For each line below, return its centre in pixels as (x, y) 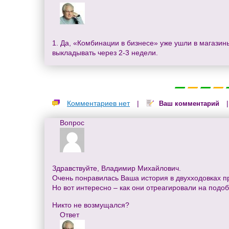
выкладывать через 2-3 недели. (105, 52)
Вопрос (72, 122)
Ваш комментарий (189, 103)
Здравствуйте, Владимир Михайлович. (117, 168)
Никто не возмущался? (91, 205)
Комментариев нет (98, 103)
